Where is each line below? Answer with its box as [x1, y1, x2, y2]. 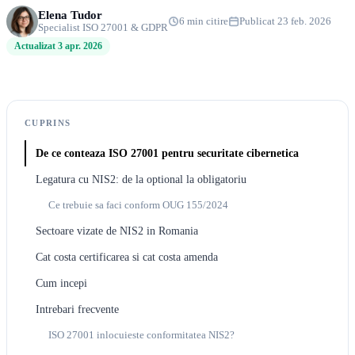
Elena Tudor [38, 9, 102, 21]
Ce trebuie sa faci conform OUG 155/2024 [48, 200, 228, 211]
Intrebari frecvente [36, 303, 119, 315]
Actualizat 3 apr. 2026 [14, 40, 102, 52]
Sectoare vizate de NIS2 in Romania [36, 225, 198, 237]
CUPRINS [25, 118, 71, 128]
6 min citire [179, 15, 228, 27]
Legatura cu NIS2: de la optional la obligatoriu [36, 174, 246, 185]
